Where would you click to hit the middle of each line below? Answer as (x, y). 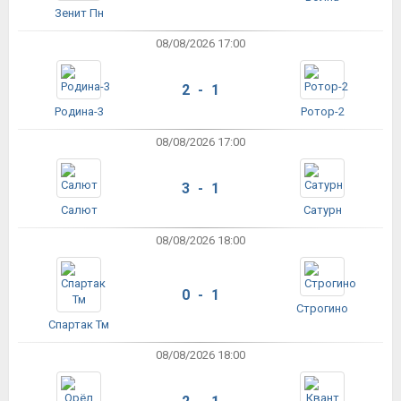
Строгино (322, 308)
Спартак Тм (79, 324)
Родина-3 (79, 111)
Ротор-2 (322, 111)
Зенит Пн (79, 13)
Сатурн (322, 210)
